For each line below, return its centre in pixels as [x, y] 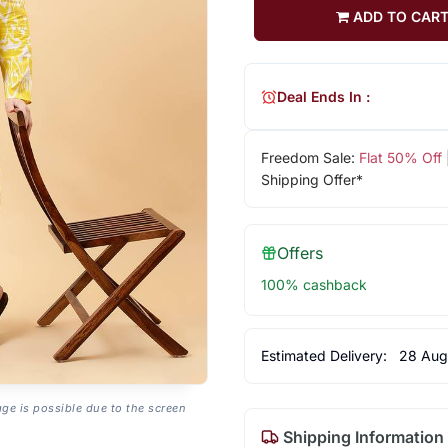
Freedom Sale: [309, 158]
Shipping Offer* [311, 180]
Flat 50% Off [400, 158]
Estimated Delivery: [325, 356]
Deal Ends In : [323, 96]
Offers [299, 253]
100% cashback [313, 285]
